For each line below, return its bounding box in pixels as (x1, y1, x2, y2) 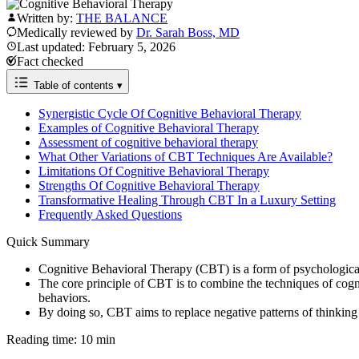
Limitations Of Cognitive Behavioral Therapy (38, 163, 269, 178)
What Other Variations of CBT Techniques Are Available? (38, 149, 333, 163)
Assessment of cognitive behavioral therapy (38, 135, 258, 149)
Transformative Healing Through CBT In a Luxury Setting (38, 192, 336, 207)
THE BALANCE (76, 10, 167, 25)
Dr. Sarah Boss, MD (136, 25, 240, 39)
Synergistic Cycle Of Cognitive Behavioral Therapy (38, 106, 301, 120)
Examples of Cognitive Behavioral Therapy (38, 120, 259, 135)
